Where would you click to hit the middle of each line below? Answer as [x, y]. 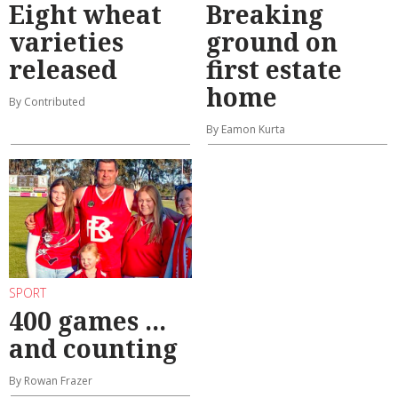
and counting [93, 348]
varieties [66, 42]
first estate [274, 70]
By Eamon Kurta [246, 130]
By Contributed [47, 102]
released [63, 70]
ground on [272, 42]
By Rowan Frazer [51, 380]
